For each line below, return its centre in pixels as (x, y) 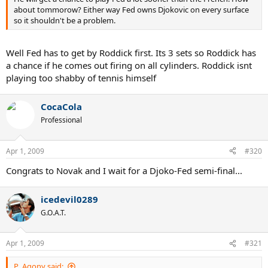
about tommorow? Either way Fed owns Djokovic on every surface (131, 9)
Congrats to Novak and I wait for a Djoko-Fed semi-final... (124, 170)
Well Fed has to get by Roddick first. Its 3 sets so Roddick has (131, 53)
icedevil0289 (69, 199)
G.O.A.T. (53, 212)
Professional (61, 120)
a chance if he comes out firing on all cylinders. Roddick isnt (129, 66)
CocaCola (61, 107)
